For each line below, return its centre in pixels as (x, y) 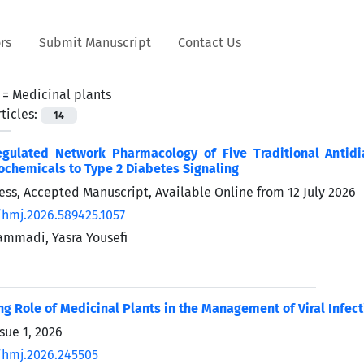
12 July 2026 (322, 192)
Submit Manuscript (95, 42)
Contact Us (210, 42)
